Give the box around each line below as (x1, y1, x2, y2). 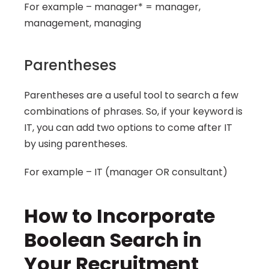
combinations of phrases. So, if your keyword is (24, 104, 243, 118)
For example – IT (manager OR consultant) (24, 165, 228, 179)
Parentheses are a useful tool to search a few (24, 88, 238, 102)
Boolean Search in (24, 226, 202, 253)
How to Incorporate (24, 202, 215, 229)
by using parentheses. (24, 137, 127, 151)
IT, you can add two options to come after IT (24, 121, 232, 134)
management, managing (24, 16, 141, 30)
